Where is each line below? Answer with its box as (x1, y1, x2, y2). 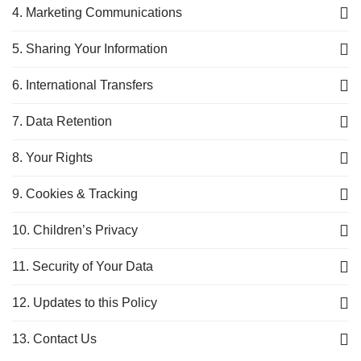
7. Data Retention (12, 114, 112, 128)
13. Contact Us (12, 332, 97, 346)
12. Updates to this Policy (12, 296, 157, 309)
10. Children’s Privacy (12, 223, 138, 237)
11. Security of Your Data (12, 259, 153, 273)
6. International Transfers (12, 78, 153, 92)
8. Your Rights (12, 151, 93, 164)
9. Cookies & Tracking (12, 187, 138, 201)
